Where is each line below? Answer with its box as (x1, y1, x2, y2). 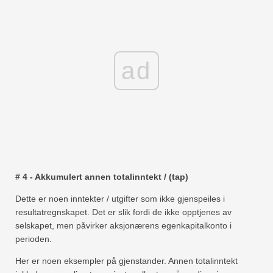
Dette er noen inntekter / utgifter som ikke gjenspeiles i (15, 193, 225, 204)
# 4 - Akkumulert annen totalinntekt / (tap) (15, 171, 188, 182)
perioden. (15, 233, 52, 244)
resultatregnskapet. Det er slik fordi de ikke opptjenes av (15, 207, 232, 217)
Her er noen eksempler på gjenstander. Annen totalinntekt (15, 255, 238, 266)
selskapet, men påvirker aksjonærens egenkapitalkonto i (15, 220, 232, 230)
